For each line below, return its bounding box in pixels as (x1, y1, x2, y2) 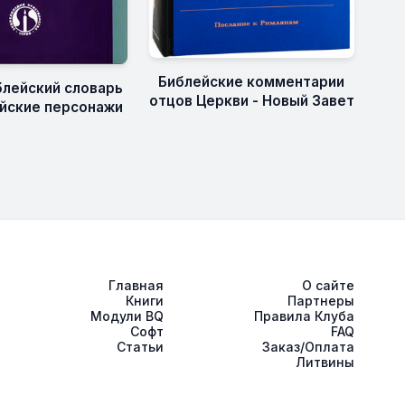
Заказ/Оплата (261, 339, 354, 354)
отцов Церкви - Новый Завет (148, 91, 354, 109)
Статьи (117, 339, 165, 354)
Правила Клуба (253, 308, 354, 324)
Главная (108, 278, 165, 293)
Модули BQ (90, 308, 165, 324)
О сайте (301, 278, 354, 293)
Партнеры (287, 293, 354, 308)
